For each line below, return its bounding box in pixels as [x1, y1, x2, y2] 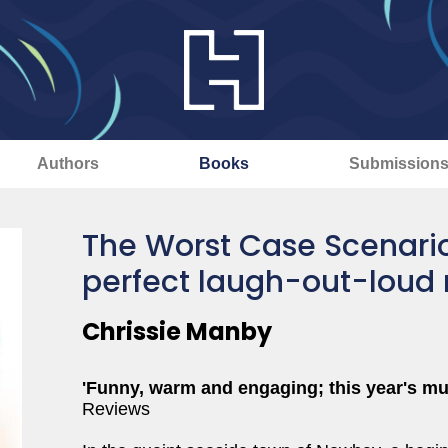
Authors [36, 155, 99, 172]
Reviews [82, 399, 150, 419]
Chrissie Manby [82, 315, 272, 348]
